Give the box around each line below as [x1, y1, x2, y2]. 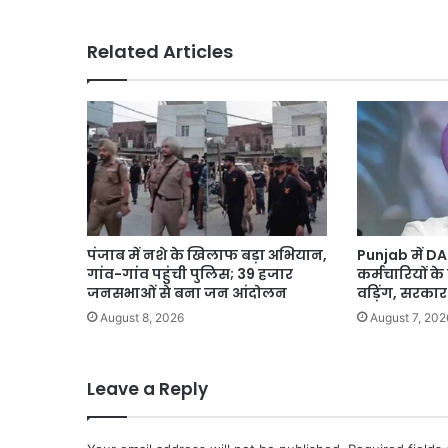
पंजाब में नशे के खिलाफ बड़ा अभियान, [87, 245, 327, 266]
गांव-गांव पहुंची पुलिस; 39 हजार [87, 264, 293, 285]
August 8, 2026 [100, 310, 184, 326]
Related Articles [87, 38, 233, 64]
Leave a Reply [87, 377, 208, 402]
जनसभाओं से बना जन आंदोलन [87, 283, 287, 304]
